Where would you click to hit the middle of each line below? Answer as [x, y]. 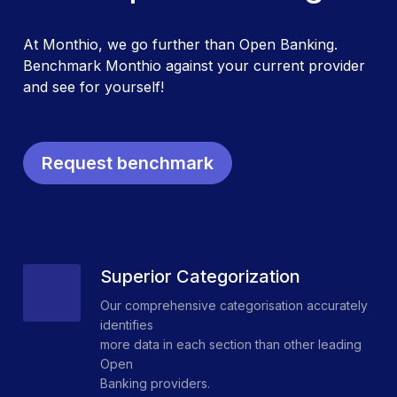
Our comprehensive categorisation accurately [234, 306]
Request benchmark [128, 163]
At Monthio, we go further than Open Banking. [180, 45]
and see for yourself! [93, 87]
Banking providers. [155, 384]
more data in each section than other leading [231, 345]
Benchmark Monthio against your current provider [194, 66]
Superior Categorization [200, 277]
